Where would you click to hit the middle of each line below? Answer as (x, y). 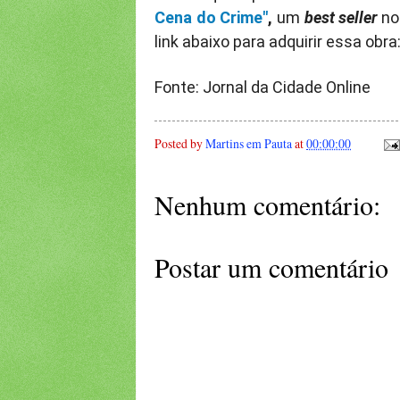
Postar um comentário (271, 267)
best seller (341, 18)
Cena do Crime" (212, 18)
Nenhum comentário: (267, 205)
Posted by (180, 143)
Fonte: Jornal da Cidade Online (262, 87)
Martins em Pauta (249, 143)
